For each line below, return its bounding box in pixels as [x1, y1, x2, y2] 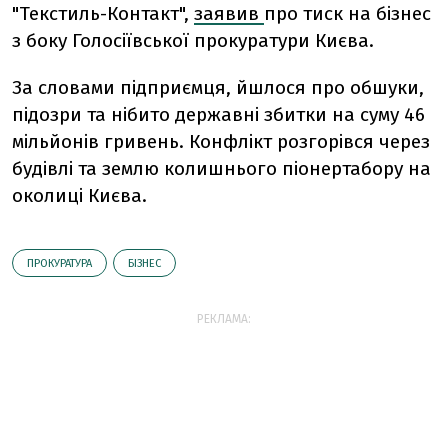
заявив [194, 2, 264, 26]
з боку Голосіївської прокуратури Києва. [12, 29, 374, 53]
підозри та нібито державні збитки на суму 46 [12, 103, 425, 127]
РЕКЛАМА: [197, 312, 251, 327]
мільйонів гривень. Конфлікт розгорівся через [12, 130, 430, 154]
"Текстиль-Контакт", [12, 2, 194, 26]
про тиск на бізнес [264, 2, 431, 26]
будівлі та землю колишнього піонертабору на [12, 157, 431, 181]
